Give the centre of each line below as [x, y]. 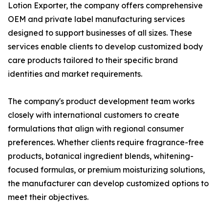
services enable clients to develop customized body [105, 46]
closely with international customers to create [94, 115]
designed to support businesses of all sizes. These [100, 33]
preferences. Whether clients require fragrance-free [106, 142]
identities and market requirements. [75, 74]
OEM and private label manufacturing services [96, 19]
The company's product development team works [101, 101]
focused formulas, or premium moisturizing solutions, [106, 170]
